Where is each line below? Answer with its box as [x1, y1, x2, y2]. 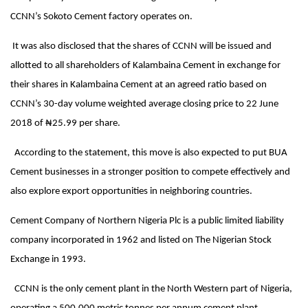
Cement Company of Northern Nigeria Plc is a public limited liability [10, 216, 284, 227]
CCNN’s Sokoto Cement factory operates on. [10, 12, 192, 23]
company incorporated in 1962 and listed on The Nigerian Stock [10, 235, 272, 246]
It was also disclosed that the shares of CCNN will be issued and [10, 41, 272, 52]
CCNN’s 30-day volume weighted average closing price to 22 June [10, 99, 278, 110]
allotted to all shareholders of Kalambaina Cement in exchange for [10, 60, 280, 71]
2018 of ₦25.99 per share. [10, 118, 120, 129]
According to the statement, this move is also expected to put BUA [10, 148, 287, 159]
